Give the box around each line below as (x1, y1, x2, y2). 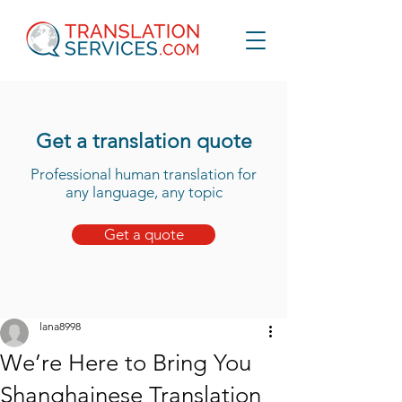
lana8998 (39, 319, 81, 333)
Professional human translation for (31, 165, 257, 183)
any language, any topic (65, 183, 223, 201)
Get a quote (103, 225, 184, 243)
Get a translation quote (35, 129, 252, 153)
